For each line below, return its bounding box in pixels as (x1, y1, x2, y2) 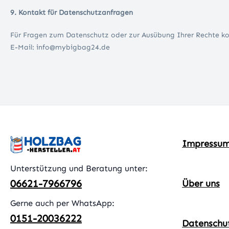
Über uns (182, 177, 220, 189)
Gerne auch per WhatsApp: (10, 197, 114, 208)
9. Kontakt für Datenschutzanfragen (10, 8, 135, 17)
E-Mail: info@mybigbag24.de (10, 43, 110, 52)
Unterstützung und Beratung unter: (10, 163, 148, 173)
